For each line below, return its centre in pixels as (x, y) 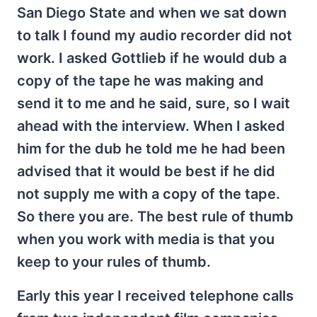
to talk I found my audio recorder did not (155, 35)
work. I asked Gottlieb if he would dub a (152, 58)
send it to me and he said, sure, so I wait (154, 103)
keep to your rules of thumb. (114, 262)
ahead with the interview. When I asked (151, 126)
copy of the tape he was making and (140, 81)
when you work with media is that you (146, 239)
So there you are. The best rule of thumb (155, 217)
